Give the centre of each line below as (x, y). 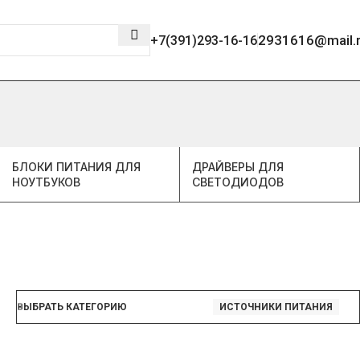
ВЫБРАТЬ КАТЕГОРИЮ (72, 307)
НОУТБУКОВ (47, 182)
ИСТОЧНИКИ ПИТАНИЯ (276, 307)
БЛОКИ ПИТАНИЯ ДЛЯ (77, 167)
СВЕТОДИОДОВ (238, 182)
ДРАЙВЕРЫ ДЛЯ (238, 167)
